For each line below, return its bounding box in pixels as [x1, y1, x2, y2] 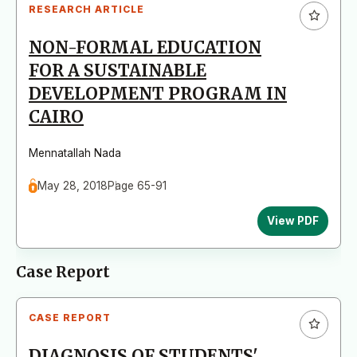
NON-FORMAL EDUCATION [29, 37, 261, 58]
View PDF [267, 214, 319, 227]
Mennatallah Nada [29, 146, 121, 159]
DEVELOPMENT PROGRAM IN [29, 83, 287, 104]
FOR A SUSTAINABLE [29, 60, 206, 81]
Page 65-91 [108, 178, 167, 192]
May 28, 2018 [37, 178, 108, 192]
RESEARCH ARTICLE [29, 2, 144, 15]
